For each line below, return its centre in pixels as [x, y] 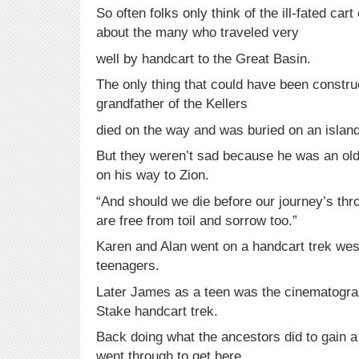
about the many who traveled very [198, 32]
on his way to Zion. [153, 175]
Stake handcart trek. [157, 311]
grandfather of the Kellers [172, 104]
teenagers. [128, 266]
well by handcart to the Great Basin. [204, 58]
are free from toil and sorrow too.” [197, 220]
